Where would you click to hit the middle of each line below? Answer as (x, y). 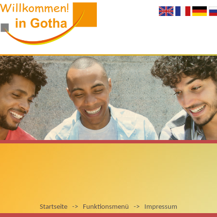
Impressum (161, 207)
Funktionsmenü (106, 207)
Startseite (54, 207)
